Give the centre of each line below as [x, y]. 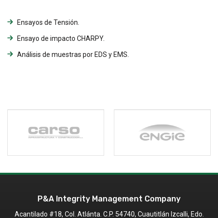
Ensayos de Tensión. [48, 22]
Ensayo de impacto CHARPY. [61, 38]
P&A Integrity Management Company [109, 199]
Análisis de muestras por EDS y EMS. [73, 54]
